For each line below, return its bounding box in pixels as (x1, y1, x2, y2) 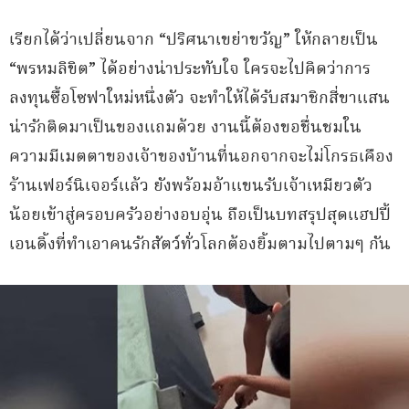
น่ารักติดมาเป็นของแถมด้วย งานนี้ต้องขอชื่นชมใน (9, 115, 362, 142)
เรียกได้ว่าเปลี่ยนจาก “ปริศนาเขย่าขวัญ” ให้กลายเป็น (9, 27, 378, 54)
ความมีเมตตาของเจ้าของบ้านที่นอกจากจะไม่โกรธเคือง (9, 144, 393, 171)
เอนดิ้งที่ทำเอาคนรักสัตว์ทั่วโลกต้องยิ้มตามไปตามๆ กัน (9, 232, 391, 258)
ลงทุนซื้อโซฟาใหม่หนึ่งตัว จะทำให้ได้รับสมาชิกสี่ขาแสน (9, 86, 390, 112)
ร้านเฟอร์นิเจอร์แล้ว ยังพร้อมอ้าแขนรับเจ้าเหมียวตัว (9, 173, 372, 200)
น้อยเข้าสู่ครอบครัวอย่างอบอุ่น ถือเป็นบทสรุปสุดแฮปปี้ (9, 203, 391, 229)
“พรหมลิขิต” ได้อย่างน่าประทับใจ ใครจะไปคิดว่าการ (9, 57, 371, 83)
